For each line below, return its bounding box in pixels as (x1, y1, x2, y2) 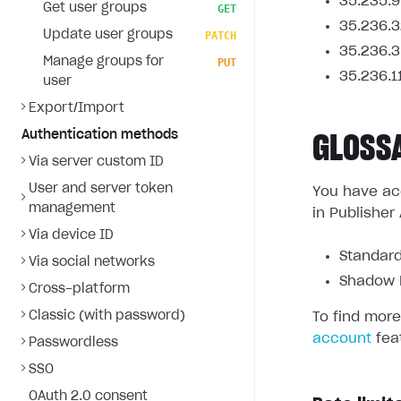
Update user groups (43, 29, 173, 41)
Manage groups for (43, 55, 164, 68)
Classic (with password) (29, 310, 185, 322)
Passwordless (29, 337, 118, 349)
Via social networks (29, 256, 155, 269)
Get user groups (43, 2, 147, 14)
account (312, 332, 371, 346)
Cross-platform (29, 283, 130, 295)
